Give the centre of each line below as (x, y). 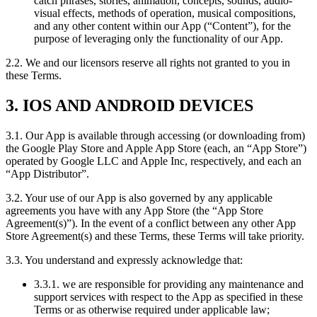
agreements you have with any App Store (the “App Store (134, 211)
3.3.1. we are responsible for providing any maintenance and (169, 284)
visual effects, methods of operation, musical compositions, (165, 13)
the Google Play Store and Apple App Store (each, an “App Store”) (156, 149)
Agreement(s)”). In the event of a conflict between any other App (151, 224)
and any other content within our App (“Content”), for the (162, 26)
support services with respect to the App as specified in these (168, 297)
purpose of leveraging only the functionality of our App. (158, 39)
